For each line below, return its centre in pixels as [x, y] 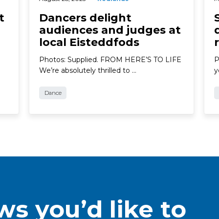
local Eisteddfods [89, 42]
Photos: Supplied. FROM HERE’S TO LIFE [110, 59]
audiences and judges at [110, 30]
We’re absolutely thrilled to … [88, 70]
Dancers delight [85, 18]
